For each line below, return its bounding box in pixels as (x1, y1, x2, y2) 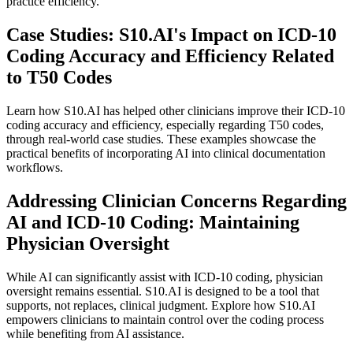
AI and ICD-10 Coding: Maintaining (6, 211, 299, 232)
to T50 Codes (6, 66, 112, 87)
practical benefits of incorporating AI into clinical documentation (6, 146, 325, 160)
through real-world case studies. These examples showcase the (6, 132, 316, 146)
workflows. (6, 160, 63, 174)
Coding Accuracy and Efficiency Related (6, 45, 334, 66)
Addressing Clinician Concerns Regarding (6, 190, 347, 211)
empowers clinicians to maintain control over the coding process (6, 312, 324, 326)
